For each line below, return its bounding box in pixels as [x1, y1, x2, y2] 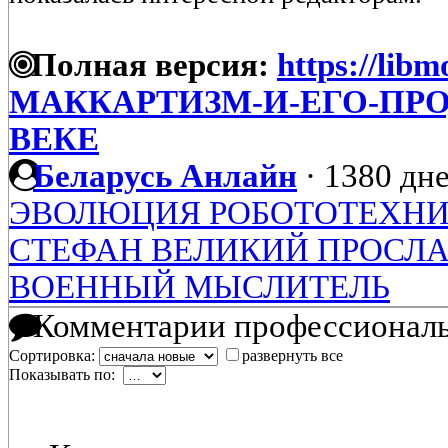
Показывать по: [9, 366, 123, 384]
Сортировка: [9, 347, 99, 365]
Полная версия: [23, 47, 269, 84]
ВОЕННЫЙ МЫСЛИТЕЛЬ [9, 269, 390, 306]
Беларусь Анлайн [33, 158, 297, 195]
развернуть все [242, 347, 343, 365]
